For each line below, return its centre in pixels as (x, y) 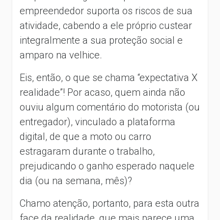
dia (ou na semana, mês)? (76, 180)
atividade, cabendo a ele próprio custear (106, 25)
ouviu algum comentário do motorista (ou (110, 107)
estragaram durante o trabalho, (87, 151)
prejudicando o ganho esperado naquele (107, 166)
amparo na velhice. (61, 55)
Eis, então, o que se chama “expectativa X (109, 77)
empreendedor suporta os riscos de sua (106, 11)
